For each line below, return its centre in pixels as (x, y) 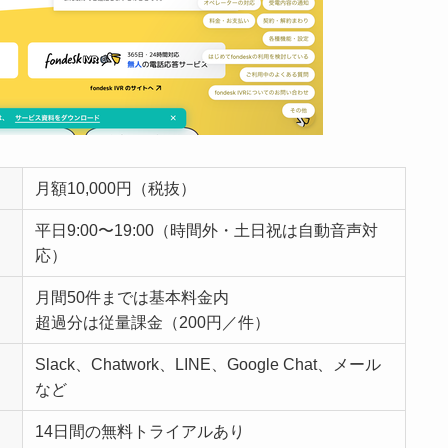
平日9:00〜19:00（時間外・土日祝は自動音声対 (206, 230)
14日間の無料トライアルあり (140, 431)
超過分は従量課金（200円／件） (152, 322)
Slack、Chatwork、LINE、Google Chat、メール (208, 364)
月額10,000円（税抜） (115, 188)
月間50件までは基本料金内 (132, 297)
